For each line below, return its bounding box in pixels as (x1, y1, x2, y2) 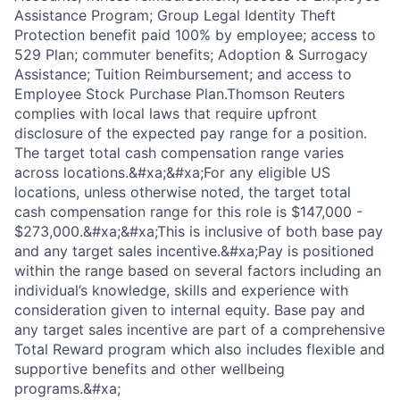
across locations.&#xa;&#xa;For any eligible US (14, 163, 330, 182)
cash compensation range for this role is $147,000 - (14, 203, 362, 221)
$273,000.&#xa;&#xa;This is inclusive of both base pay (14, 222, 383, 241)
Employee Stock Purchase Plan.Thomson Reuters (14, 85, 345, 104)
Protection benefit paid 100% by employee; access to (14, 26, 376, 45)
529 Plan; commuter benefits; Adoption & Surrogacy (14, 46, 368, 64)
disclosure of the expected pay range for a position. (14, 124, 367, 143)
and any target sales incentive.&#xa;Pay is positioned (14, 242, 374, 261)
